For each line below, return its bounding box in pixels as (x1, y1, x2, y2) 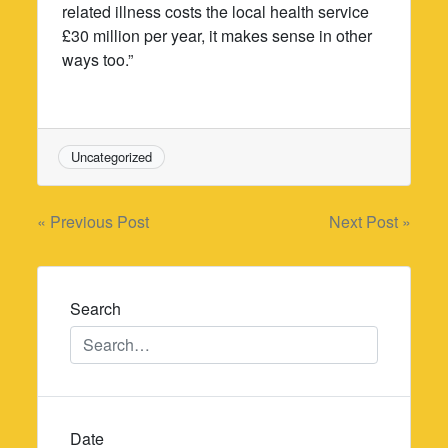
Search (70, 297, 122, 321)
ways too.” (62, 47, 134, 71)
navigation (36, 243, 183, 290)
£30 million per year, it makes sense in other (62, 23, 373, 47)
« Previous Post (37, 210, 150, 234)
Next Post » (328, 210, 411, 234)
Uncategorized (71, 146, 153, 166)
